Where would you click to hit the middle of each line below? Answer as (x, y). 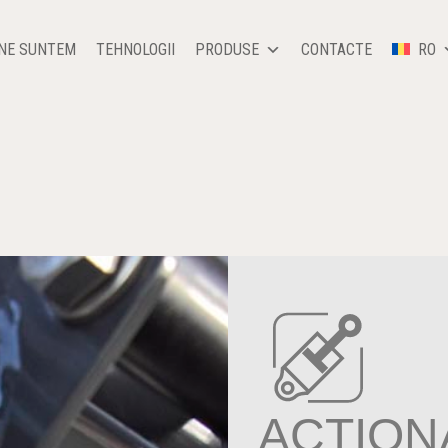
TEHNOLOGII (135, 49)
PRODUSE (226, 49)
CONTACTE (336, 49)
